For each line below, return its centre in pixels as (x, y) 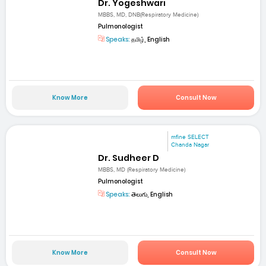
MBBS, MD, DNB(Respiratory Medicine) (148, 15)
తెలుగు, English (152, 194)
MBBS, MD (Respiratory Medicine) (142, 170)
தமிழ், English (150, 39)
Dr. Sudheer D (129, 158)
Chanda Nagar (190, 145)
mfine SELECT (190, 137)
